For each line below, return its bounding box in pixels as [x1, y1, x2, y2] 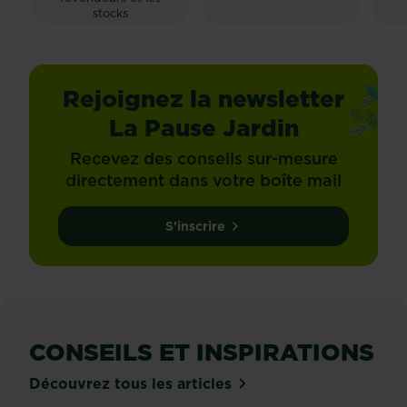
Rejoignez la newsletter [63, 81, 344, 115]
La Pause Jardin [108, 110, 299, 144]
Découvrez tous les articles [29, 373, 232, 394]
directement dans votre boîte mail [65, 168, 342, 192]
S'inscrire [165, 216, 225, 235]
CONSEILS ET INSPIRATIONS [29, 334, 374, 369]
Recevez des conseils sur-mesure [69, 146, 338, 170]
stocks [92, 4, 128, 21]
